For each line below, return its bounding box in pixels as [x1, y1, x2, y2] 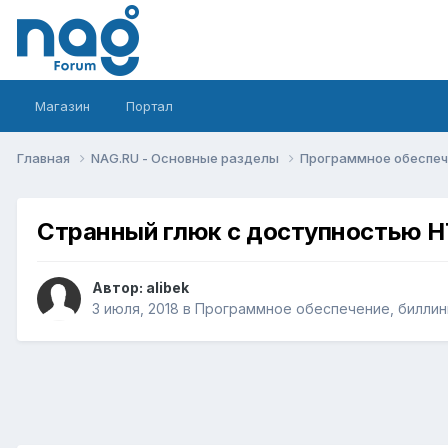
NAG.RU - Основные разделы [91, 149, 282, 166]
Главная [17, 149, 73, 166]
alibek [146, 279, 189, 297]
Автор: [92, 279, 146, 297]
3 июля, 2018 [92, 300, 179, 318]
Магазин [35, 98, 90, 114]
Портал [126, 98, 173, 114]
